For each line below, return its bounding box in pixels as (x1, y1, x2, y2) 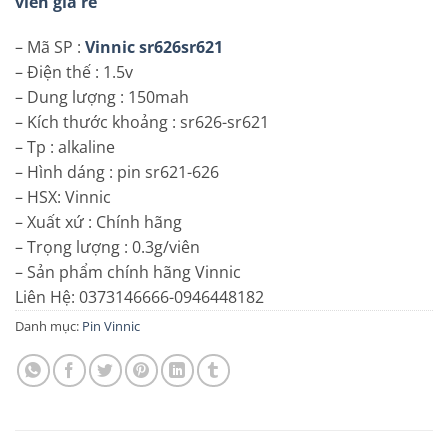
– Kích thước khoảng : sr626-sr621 (15, 111, 269, 134)
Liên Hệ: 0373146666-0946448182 (15, 286, 264, 309)
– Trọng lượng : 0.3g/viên (15, 236, 200, 259)
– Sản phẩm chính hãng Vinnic (15, 261, 241, 284)
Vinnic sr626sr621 (85, 36, 223, 59)
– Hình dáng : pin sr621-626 (15, 161, 219, 184)
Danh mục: (15, 317, 82, 336)
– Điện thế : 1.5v (15, 61, 133, 84)
